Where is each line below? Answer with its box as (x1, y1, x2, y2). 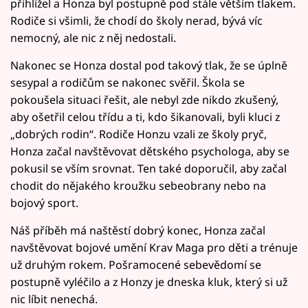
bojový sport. (10, 195, 78, 211)
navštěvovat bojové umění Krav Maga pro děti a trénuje (10, 240, 298, 256)
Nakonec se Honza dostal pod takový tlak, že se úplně (10, 58, 287, 74)
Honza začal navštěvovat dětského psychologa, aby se (10, 144, 289, 159)
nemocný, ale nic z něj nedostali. (10, 30, 176, 46)
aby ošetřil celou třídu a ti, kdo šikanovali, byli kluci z (10, 109, 280, 125)
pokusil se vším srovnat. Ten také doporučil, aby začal (10, 161, 287, 177)
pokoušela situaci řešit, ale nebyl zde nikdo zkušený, (10, 92, 278, 108)
